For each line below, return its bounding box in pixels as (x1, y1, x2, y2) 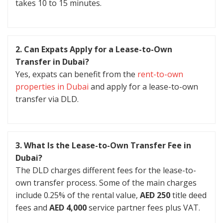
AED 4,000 (49, 202, 87, 213)
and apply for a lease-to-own (89, 81, 198, 92)
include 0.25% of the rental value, (15, 189, 140, 201)
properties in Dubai (15, 81, 89, 92)
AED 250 (140, 189, 170, 201)
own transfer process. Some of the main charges (15, 177, 197, 188)
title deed (170, 189, 207, 201)
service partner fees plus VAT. (87, 202, 200, 213)
